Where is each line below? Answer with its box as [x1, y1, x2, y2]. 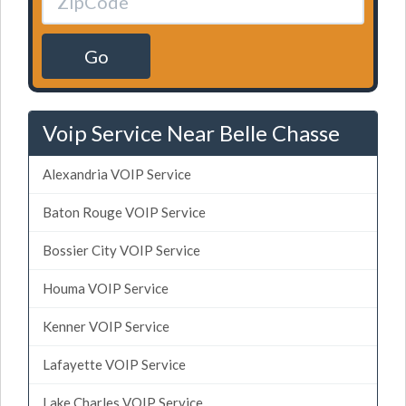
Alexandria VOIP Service [43, 165, 191, 182]
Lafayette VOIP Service [43, 355, 186, 372]
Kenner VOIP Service [43, 317, 169, 334]
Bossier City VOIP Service [43, 241, 200, 258]
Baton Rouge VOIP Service [43, 203, 206, 220]
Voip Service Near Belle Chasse [43, 119, 340, 146]
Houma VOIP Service [43, 279, 169, 296]
